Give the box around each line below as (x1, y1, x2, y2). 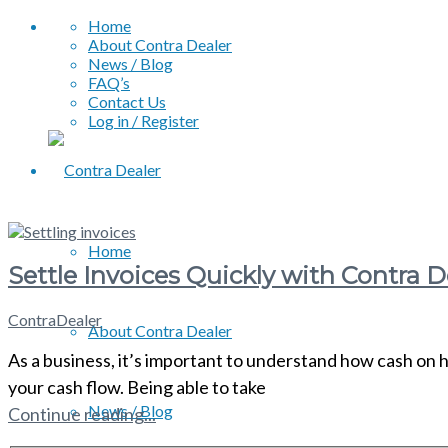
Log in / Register (88, 111, 199, 130)
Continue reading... (8, 402, 156, 425)
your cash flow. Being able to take (8, 375, 266, 398)
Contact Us (88, 92, 166, 111)
